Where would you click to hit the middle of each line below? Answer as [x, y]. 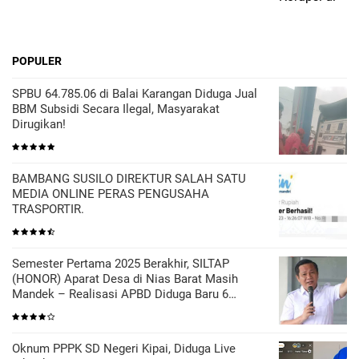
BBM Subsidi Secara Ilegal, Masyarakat [116, 109]
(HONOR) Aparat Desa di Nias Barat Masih [125, 278]
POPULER [37, 61]
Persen [30, 309]
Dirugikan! [39, 124]
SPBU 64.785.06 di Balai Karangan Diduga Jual [135, 93]
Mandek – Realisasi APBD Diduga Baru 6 [120, 294]
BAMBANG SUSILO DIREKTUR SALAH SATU [129, 178]
